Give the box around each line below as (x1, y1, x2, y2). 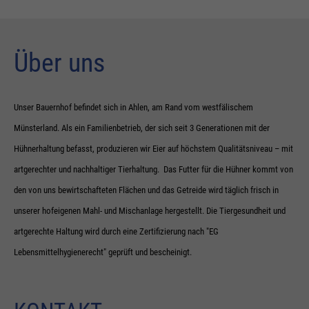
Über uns (14, 48, 105, 78)
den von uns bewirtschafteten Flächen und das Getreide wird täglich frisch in (14, 185, 279, 195)
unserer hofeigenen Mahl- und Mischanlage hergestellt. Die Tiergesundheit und (14, 206, 286, 216)
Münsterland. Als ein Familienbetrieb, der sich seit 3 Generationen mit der (14, 123, 270, 133)
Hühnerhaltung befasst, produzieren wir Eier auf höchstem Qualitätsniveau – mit (14, 143, 293, 154)
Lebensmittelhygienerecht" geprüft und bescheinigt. (14, 247, 192, 257)
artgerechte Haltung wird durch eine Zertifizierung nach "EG (14, 226, 219, 237)
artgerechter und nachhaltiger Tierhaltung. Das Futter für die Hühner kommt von (14, 164, 293, 175)
